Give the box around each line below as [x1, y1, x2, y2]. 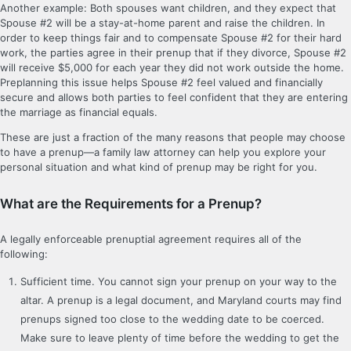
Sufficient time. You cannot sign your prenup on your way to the [20, 275, 337, 288]
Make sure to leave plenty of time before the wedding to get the [20, 331, 339, 345]
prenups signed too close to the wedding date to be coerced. [20, 313, 324, 326]
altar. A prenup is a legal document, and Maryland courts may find [20, 294, 342, 307]
